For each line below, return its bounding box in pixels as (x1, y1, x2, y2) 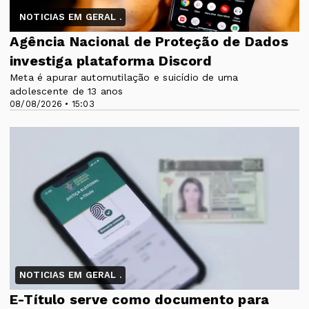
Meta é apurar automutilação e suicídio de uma (10, 71, 239, 83)
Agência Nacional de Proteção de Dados (10, 32, 288, 50)
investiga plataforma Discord (10, 52, 212, 69)
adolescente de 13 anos (10, 85, 123, 97)
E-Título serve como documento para (10, 291, 270, 308)
